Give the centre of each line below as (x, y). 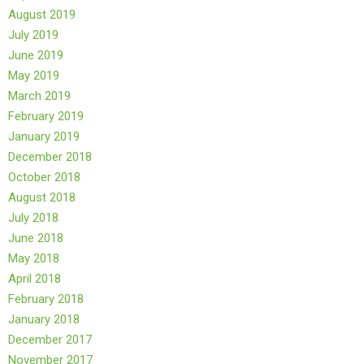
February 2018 (46, 299)
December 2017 (50, 340)
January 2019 (44, 137)
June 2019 (36, 56)
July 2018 (33, 218)
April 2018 (35, 279)
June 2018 (36, 238)
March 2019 (39, 96)
